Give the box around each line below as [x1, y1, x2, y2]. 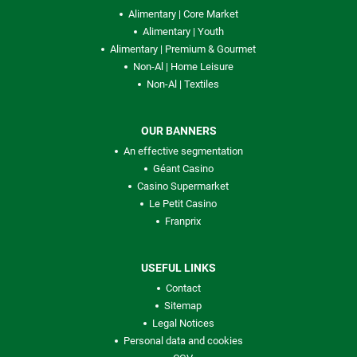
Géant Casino [152, 163, 214, 175]
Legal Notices [151, 317, 214, 329]
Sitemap [164, 300, 202, 312]
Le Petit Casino [149, 198, 217, 210]
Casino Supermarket [137, 180, 229, 192]
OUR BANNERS [140, 124, 217, 137]
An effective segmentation [123, 145, 243, 157]
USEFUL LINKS [141, 261, 216, 274]
